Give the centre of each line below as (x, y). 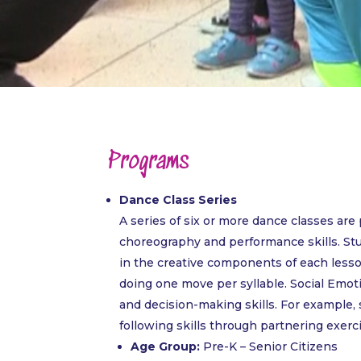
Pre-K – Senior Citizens (269, 346)
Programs (149, 162)
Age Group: (166, 346)
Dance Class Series (178, 199)
